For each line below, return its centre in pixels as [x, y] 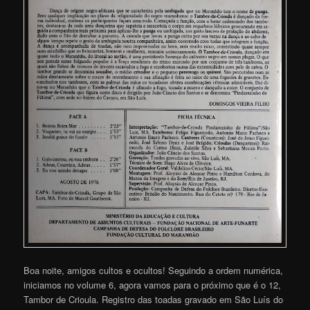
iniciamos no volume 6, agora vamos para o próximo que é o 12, [153, 284]
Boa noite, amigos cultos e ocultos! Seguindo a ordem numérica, [154, 270]
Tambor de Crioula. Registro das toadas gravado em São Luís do [154, 299]
